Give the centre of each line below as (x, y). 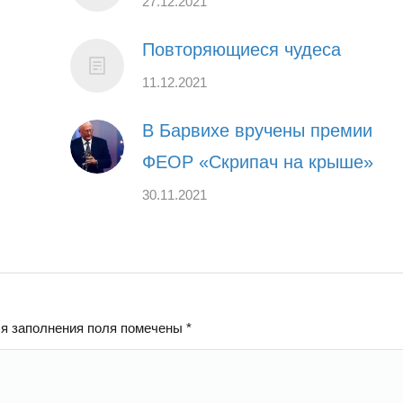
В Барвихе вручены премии (258, 130)
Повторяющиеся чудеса (242, 49)
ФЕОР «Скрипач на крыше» (258, 161)
